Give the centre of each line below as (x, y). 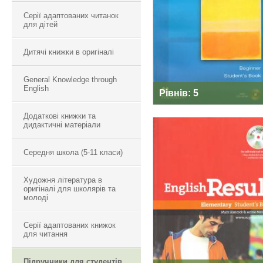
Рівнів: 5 (179, 93)
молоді (36, 198)
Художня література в (63, 180)
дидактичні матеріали (62, 125)
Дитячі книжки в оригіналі (69, 52)
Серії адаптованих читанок (71, 16)
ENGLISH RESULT (209, 161)
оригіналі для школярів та (70, 189)
